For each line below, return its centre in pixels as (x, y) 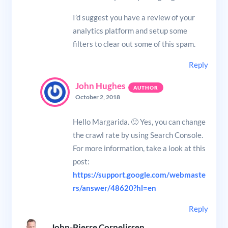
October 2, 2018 (97, 97)
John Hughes (100, 86)
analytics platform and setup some (130, 30)
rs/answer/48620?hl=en (114, 188)
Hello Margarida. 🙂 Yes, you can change (139, 121)
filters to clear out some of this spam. (134, 44)
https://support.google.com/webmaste (139, 174)
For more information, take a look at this (139, 148)
